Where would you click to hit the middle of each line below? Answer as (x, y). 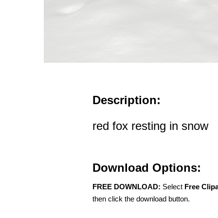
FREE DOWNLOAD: (127, 187)
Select (173, 187)
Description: (127, 100)
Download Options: (147, 168)
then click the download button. (141, 199)
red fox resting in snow (150, 126)
